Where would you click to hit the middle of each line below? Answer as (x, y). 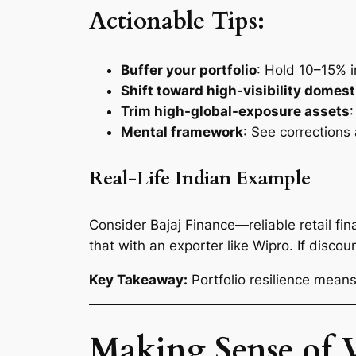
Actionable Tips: (177, 22)
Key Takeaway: (138, 280)
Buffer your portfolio (189, 70)
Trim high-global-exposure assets (235, 111)
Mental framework (182, 132)
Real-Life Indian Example (200, 178)
